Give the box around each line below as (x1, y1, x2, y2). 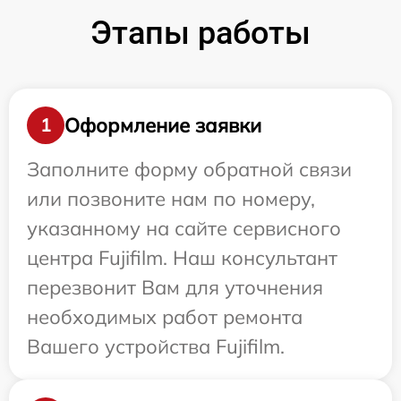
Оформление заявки (64, 112, 261, 138)
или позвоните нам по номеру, (27, 186, 315, 212)
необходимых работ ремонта (27, 304, 303, 330)
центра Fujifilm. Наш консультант (27, 245, 337, 271)
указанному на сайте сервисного (27, 216, 341, 242)
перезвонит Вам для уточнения (27, 275, 323, 301)
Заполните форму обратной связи (27, 157, 352, 183)
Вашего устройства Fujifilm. (27, 334, 285, 360)
